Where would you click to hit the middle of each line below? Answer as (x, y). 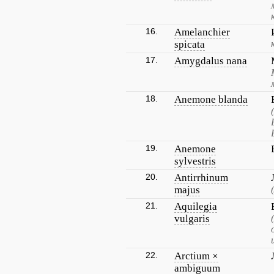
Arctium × (196, 256)
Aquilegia (196, 206)
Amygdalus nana (211, 61)
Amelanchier (202, 32)
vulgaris (192, 219)
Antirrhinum (201, 178)
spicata (190, 44)
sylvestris (195, 161)
